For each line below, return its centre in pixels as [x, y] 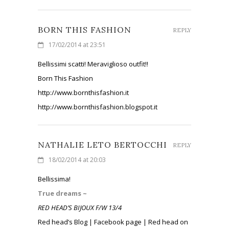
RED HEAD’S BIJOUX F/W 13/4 [80, 207]
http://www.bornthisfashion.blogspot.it [98, 107]
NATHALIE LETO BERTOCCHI [102, 144]
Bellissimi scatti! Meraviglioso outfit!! [93, 64]
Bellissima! [54, 179]
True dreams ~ [62, 193]
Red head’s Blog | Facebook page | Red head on [113, 222]
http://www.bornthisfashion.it [83, 92]
